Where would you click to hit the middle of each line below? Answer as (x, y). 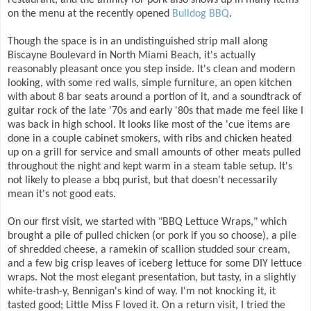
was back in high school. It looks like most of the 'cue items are (149, 125)
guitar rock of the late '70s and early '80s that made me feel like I (155, 111)
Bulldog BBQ (201, 14)
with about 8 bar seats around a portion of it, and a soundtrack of (154, 98)
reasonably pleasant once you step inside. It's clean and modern (151, 70)
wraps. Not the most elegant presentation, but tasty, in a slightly (152, 278)
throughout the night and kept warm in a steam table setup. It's (150, 167)
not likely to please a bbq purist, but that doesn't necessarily (142, 181)
